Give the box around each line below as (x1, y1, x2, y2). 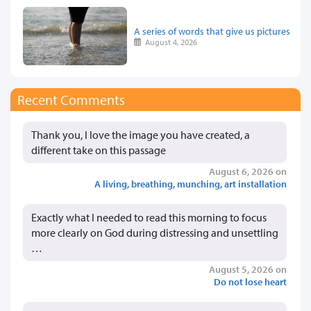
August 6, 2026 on (209, 165, 287, 178)
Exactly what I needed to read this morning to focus (31, 210, 267, 225)
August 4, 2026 (141, 36, 198, 47)
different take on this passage (31, 143, 166, 158)
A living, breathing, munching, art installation (94, 177, 287, 191)
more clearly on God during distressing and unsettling (31, 226, 278, 240)
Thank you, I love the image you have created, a (31, 128, 250, 142)
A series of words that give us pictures (134, 24, 290, 37)
